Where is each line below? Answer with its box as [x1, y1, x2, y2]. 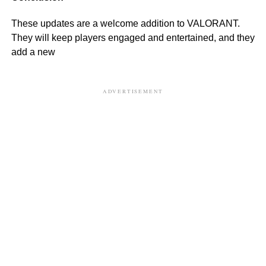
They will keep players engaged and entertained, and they [11, 32, 255, 43]
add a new [11, 46, 55, 57]
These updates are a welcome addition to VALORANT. [11, 18, 240, 28]
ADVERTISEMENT [102, 87, 164, 95]
